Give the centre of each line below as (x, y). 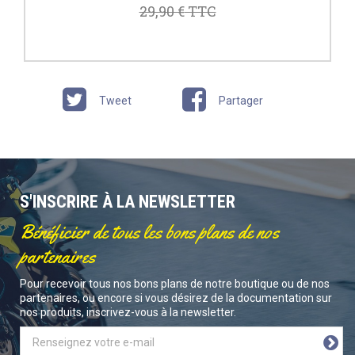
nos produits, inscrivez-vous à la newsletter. (128, 313)
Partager (240, 101)
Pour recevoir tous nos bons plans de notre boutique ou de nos (175, 284)
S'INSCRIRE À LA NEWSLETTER (128, 202)
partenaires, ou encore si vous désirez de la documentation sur (176, 298)
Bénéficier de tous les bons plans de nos (149, 233)
